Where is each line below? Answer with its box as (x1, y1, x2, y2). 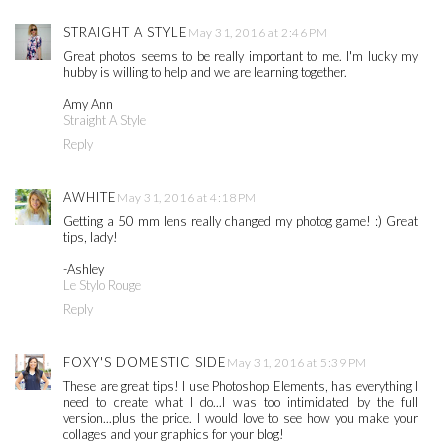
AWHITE (63, 188, 117, 205)
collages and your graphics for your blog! (63, 425, 284, 442)
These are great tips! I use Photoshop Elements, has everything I (63, 377, 419, 394)
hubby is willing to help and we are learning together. (63, 63, 347, 80)
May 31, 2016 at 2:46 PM (188, 24, 328, 40)
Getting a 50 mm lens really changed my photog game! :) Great (63, 212, 419, 229)
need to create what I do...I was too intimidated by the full (63, 393, 419, 410)
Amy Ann (63, 95, 113, 112)
